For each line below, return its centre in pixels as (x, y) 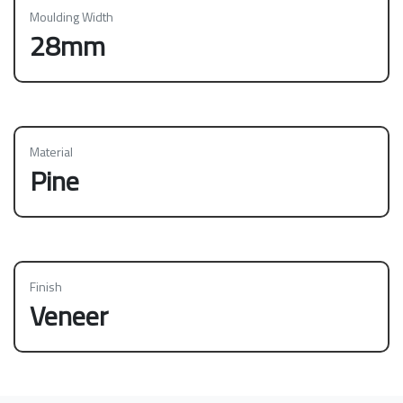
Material (51, 152)
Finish (46, 287)
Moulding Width (72, 17)
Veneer (69, 316)
